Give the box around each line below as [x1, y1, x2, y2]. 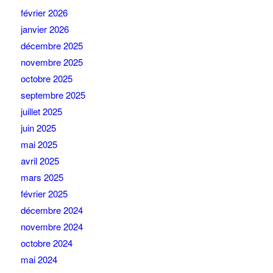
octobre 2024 [20, 236, 73, 249]
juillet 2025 [20, 104, 62, 118]
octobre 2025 [20, 71, 73, 85]
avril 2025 [20, 154, 59, 167]
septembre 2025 [20, 88, 85, 101]
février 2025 [20, 186, 68, 200]
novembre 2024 [20, 219, 83, 233]
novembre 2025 [20, 55, 83, 68]
